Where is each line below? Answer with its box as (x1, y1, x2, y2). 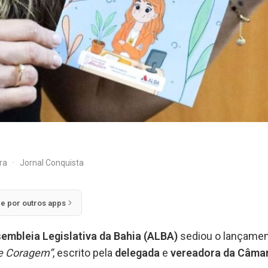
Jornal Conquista (20, 157, 84, 167)
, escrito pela (53, 246, 115, 260)
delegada (115, 246, 162, 260)
